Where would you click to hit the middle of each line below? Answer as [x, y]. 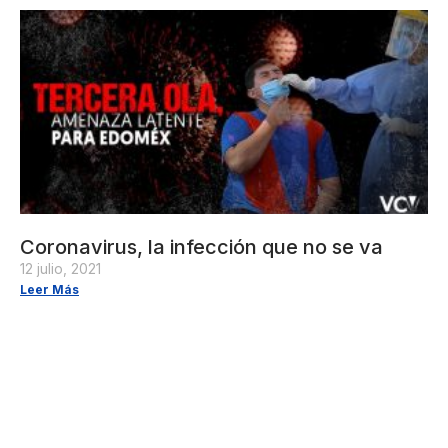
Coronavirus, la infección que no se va [201, 246]
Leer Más [49, 289]
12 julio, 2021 [60, 268]
